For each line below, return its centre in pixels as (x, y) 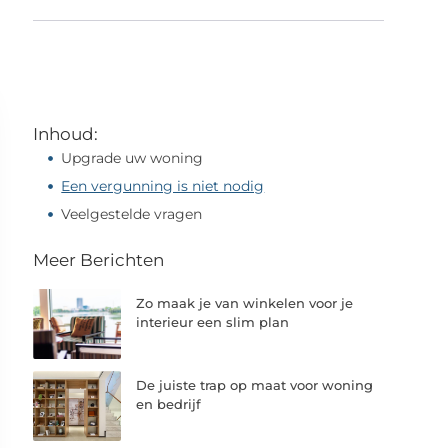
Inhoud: (66, 134)
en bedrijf (169, 404)
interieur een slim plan (213, 322)
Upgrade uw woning (132, 158)
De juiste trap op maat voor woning (255, 385)
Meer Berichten (99, 260)
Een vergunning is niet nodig (163, 186)
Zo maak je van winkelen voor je (245, 303)
